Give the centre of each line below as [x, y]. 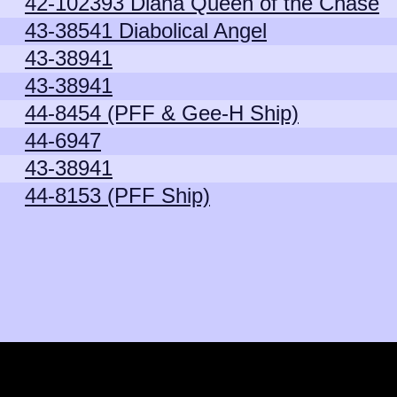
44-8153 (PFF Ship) [117, 195]
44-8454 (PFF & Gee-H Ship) [162, 113]
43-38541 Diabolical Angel [146, 31]
